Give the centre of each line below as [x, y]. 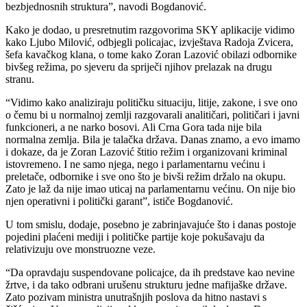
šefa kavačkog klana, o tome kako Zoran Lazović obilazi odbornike [151, 54]
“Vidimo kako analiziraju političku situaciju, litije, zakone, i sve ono [151, 102]
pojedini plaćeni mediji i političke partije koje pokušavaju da [135, 236]
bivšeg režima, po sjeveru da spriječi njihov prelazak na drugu [139, 66]
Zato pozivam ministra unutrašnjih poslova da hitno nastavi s [136, 297]
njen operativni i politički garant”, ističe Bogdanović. [119, 201]
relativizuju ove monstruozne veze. [81, 249]
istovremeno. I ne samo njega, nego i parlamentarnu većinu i [135, 164]
